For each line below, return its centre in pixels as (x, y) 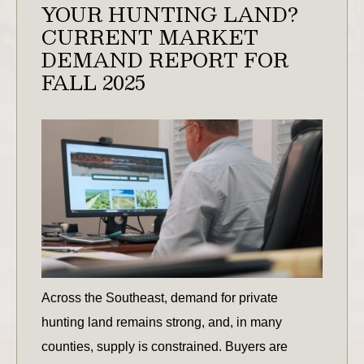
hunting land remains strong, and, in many (162, 322)
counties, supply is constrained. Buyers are (165, 346)
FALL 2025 (93, 82)
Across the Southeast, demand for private (160, 297)
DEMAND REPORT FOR (165, 59)
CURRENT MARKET (150, 37)
